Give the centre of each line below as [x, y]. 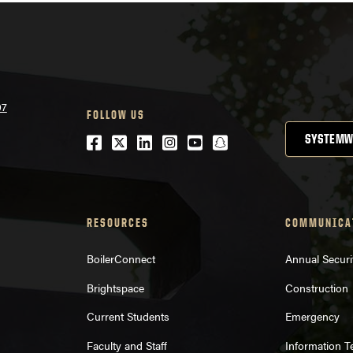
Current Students [128, 316]
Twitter [138, 143]
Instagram [202, 143]
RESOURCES [117, 223]
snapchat [249, 143]
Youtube [219, 143]
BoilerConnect [121, 258]
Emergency [313, 316]
